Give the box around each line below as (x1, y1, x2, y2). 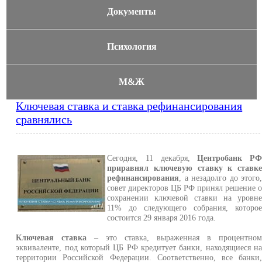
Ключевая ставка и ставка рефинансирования (16, 99, 243, 112)
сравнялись (16, 113, 73, 126)
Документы (107, 6, 157, 16)
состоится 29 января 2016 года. (107, 213, 216, 222)
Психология (106, 42, 157, 51)
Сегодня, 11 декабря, (107, 153, 198, 163)
